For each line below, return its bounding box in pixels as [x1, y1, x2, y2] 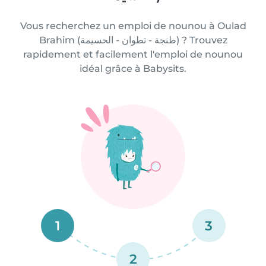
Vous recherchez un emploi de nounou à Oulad [20, 20, 246, 31]
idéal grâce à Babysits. [80, 63, 186, 74]
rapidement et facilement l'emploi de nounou [23, 49, 243, 60]
